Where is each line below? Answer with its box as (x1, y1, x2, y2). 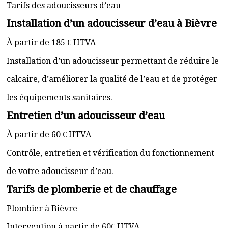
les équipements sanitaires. (7, 93, 112, 102)
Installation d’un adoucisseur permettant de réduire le (7, 56, 219, 66)
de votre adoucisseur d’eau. (7, 166, 113, 176)
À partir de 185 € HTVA (7, 38, 96, 47)
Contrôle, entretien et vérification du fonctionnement (7, 148, 214, 158)
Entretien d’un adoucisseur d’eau (7, 109, 165, 122)
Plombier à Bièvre (7, 204, 77, 213)
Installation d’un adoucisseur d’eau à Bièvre (7, 17, 217, 30)
